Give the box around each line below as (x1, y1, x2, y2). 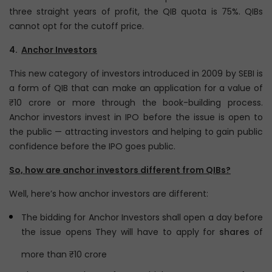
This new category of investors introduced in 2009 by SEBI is (9, 67, 263, 80)
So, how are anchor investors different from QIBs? (9, 164, 231, 176)
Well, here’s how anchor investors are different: (9, 188, 208, 200)
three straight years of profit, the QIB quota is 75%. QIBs (9, 5, 263, 18)
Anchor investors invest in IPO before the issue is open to (9, 111, 263, 123)
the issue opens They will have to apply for (21, 226, 220, 238)
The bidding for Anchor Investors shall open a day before (21, 211, 263, 223)
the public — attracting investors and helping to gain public (9, 126, 263, 138)
